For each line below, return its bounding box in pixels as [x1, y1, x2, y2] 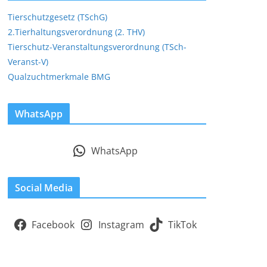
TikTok [167, 218, 197, 231]
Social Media [15, 181, 73, 194]
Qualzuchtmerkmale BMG [8, 71, 110, 82]
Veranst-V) [8, 56, 48, 67]
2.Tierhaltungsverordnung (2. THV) [8, 26, 145, 38]
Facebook [32, 218, 75, 231]
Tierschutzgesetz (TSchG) [8, 11, 107, 23]
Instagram [98, 218, 144, 231]
